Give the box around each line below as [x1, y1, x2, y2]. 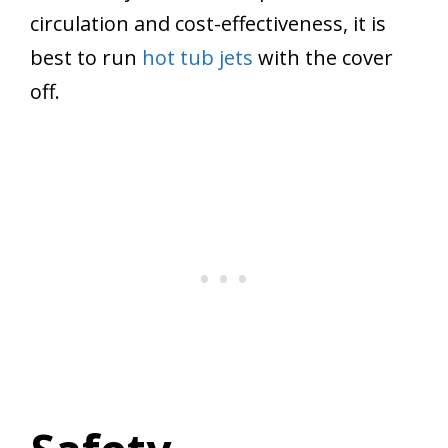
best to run [30, 44, 142, 72]
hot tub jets [142, 44, 253, 72]
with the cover [253, 44, 393, 72]
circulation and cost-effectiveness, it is [30, 10, 386, 38]
